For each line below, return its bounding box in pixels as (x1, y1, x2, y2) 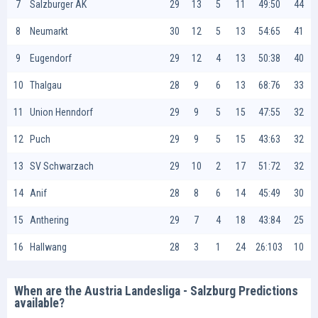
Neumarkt (30, 26, 68, 37)
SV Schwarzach (30, 160, 94, 172)
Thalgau (30, 79, 62, 91)
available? (14, 296, 65, 310)
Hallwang (30, 241, 67, 253)
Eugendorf (30, 53, 72, 64)
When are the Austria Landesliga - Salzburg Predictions (14, 284, 298, 298)
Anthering (30, 214, 69, 226)
